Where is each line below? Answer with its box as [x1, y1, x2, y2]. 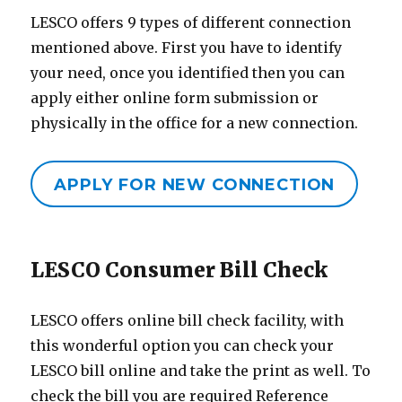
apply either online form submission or [31, 89, 319, 108]
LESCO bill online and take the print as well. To [31, 361, 371, 380]
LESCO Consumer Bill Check [31, 256, 328, 283]
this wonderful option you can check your [31, 336, 335, 354]
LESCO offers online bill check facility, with [31, 310, 345, 329]
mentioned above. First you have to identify [31, 39, 343, 57]
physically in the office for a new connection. [31, 114, 359, 133]
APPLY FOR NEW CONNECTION [54, 174, 336, 195]
